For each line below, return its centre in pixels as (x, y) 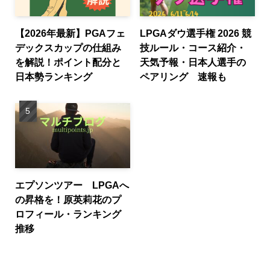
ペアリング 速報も (184, 77)
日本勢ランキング (53, 77)
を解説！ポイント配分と (68, 62)
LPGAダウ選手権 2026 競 (196, 33)
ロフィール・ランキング (68, 214)
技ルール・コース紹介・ (193, 48)
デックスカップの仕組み (68, 48)
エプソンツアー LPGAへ (72, 185)
